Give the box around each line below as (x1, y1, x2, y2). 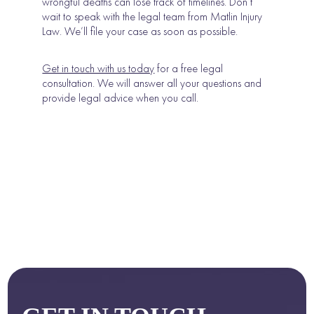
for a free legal (154, 60, 224, 76)
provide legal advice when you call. (42, 90, 199, 105)
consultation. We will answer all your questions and (42, 75, 262, 90)
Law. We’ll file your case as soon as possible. (42, 23, 238, 39)
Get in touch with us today (42, 60, 155, 76)
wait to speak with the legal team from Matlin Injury (42, 8, 263, 24)
